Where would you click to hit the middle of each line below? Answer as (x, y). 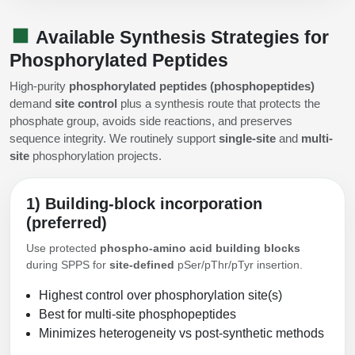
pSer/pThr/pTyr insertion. (239, 265)
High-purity (39, 86)
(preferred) (67, 223)
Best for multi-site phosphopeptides (137, 315)
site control (86, 104)
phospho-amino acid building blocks (200, 248)
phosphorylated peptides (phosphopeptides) (192, 86)
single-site (247, 139)
